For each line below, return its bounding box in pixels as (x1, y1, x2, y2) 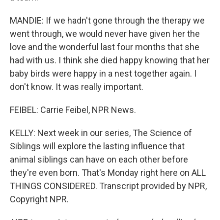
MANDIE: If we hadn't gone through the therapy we (10, 15, 205, 26)
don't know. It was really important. (10, 82, 143, 92)
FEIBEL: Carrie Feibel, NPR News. (10, 105, 136, 115)
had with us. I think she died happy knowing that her (10, 55, 210, 65)
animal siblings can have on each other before (10, 154, 188, 165)
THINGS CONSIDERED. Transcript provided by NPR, (10, 181, 207, 191)
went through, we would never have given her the (10, 28, 200, 39)
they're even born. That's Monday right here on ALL (10, 167, 206, 178)
